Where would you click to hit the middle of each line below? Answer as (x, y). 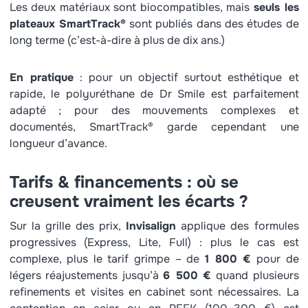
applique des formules (238, 226)
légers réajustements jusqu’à (86, 275)
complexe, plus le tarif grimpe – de (107, 259)
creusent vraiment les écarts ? (129, 201)
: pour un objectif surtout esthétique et (186, 77)
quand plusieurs (255, 275)
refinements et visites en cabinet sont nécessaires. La (154, 292)
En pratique (41, 77)
